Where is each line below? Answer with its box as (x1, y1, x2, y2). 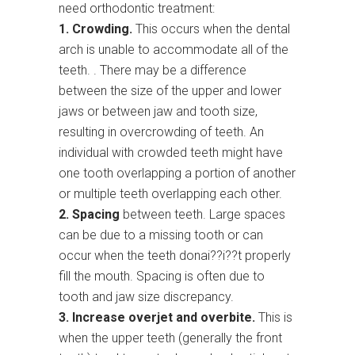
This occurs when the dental (132, 21, 290, 37)
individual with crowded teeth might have (59, 145, 283, 161)
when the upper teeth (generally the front (59, 330, 282, 346)
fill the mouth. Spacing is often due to (59, 269, 265, 284)
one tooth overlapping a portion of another (59, 166, 296, 181)
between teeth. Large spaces (120, 207, 285, 223)
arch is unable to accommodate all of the (59, 42, 288, 58)
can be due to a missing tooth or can (59, 227, 263, 243)
